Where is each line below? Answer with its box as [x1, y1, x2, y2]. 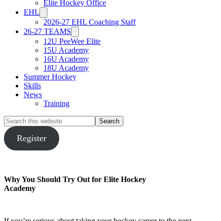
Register [16, 133, 46, 143]
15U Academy [43, 46, 89, 54]
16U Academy [43, 55, 89, 63]
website [3, 133, 27, 142]
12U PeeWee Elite [43, 37, 101, 45]
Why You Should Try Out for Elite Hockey [4, 175, 146, 184]
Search [3, 115, 25, 124]
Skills [24, 81, 41, 90]
